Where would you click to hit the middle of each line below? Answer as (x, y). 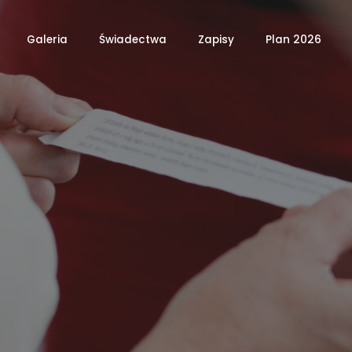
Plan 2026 (293, 40)
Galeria (47, 40)
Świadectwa (133, 40)
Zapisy (216, 40)
